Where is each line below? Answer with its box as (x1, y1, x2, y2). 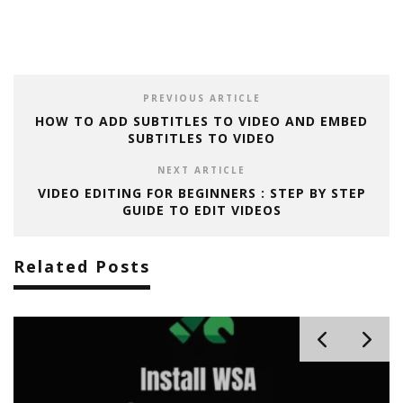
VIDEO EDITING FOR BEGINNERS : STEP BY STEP (37, 184, 366, 202)
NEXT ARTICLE (157, 164, 246, 177)
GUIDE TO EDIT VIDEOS (121, 201, 282, 219)
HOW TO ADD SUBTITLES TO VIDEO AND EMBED (35, 112, 368, 130)
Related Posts (13, 255, 150, 278)
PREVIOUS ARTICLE (142, 92, 261, 105)
